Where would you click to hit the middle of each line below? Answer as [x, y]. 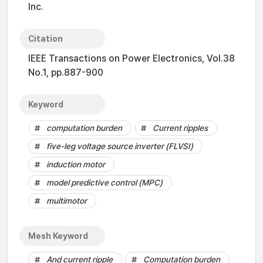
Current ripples [180, 128]
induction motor [76, 164]
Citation [45, 39]
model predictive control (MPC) [104, 183]
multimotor [67, 201]
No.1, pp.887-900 [66, 73]
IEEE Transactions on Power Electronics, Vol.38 [131, 58]
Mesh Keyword [58, 236]
